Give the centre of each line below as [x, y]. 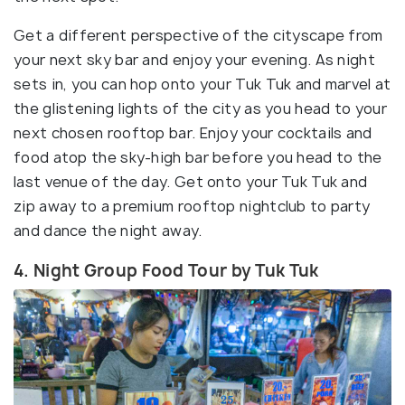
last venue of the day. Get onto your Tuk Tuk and [191, 182]
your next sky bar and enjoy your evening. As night [194, 60]
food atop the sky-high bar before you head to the [198, 158]
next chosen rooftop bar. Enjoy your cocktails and [193, 133]
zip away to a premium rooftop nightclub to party [192, 207]
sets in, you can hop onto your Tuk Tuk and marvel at [202, 85]
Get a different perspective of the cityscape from [198, 36]
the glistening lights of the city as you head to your [200, 109]
